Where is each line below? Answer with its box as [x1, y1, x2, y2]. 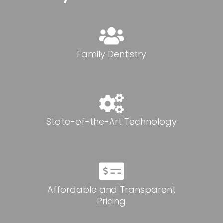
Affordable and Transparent [47, 183, 176, 196]
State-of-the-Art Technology [46, 115, 177, 128]
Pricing [97, 195, 126, 208]
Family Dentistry [76, 48, 146, 61]
